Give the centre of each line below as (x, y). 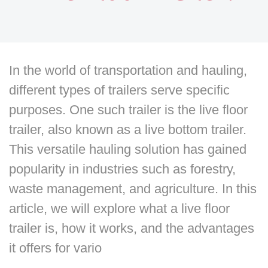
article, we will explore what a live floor (119, 208)
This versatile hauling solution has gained (128, 149)
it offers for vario (55, 248)
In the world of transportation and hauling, (128, 70)
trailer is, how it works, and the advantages (132, 228)
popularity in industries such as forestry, (122, 169)
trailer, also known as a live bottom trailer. (128, 130)
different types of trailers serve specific (119, 90)
